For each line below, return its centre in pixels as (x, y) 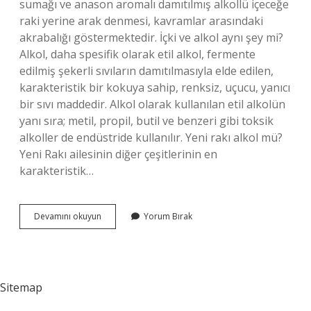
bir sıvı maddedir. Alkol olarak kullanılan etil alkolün (152, 104)
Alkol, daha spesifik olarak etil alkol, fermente (137, 54)
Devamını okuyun (68, 216)
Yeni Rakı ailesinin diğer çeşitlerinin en (118, 154)
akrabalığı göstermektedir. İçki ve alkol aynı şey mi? (151, 37)
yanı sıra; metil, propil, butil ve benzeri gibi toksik (146, 121)
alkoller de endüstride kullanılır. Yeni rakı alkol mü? (151, 137)
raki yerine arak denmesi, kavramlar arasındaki (141, 21)
